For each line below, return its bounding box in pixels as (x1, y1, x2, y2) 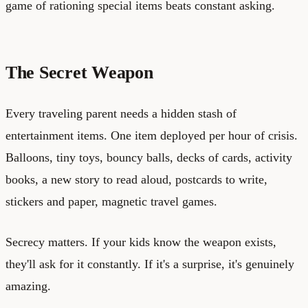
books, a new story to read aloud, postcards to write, (5, 172, 267, 186)
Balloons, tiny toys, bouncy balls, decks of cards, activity (5, 150, 292, 164)
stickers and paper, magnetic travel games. (5, 194, 217, 208)
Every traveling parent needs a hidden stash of (5, 106, 236, 120)
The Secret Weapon (5, 62, 153, 82)
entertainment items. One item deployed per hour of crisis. (5, 128, 298, 142)
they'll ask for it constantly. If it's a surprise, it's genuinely (5, 256, 294, 271)
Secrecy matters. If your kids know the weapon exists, (5, 234, 276, 249)
